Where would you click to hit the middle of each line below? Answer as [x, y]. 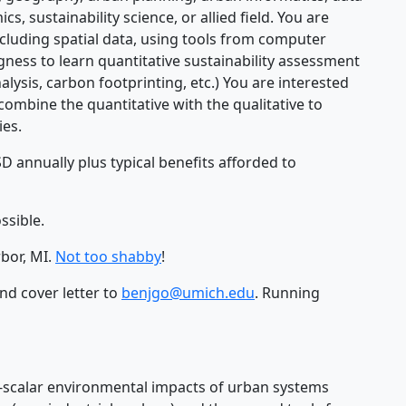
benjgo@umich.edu [188, 293]
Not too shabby [108, 257]
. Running [287, 293]
